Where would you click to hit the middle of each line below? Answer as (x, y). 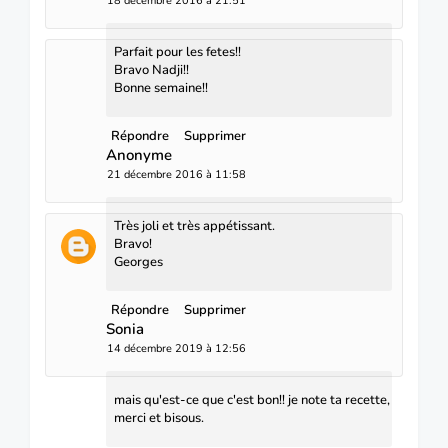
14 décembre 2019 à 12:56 (176, 349)
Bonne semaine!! (161, 88)
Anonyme (139, 155)
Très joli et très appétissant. (194, 226)
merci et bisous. (159, 418)
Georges (138, 262)
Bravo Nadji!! (151, 70)
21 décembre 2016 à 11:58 (176, 175)
